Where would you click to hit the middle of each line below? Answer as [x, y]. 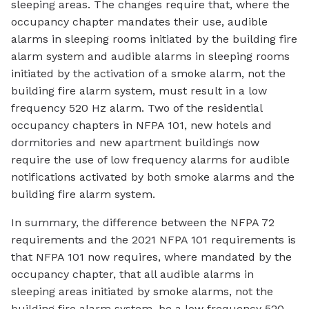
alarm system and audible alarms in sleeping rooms [150, 56]
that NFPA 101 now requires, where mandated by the [151, 257]
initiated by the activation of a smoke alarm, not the [148, 73]
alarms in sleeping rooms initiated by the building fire [154, 39]
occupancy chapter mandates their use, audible [139, 21]
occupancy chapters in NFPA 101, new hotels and [141, 125]
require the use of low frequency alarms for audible [150, 159]
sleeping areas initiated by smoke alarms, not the [142, 291]
